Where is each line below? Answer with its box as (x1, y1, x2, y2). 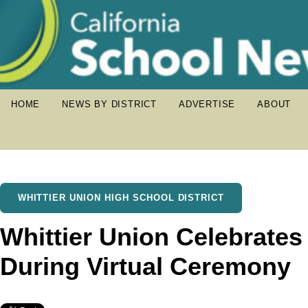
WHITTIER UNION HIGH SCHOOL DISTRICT (17, 192, 225, 203)
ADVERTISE (179, 99, 236, 109)
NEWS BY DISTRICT (62, 99, 157, 109)
